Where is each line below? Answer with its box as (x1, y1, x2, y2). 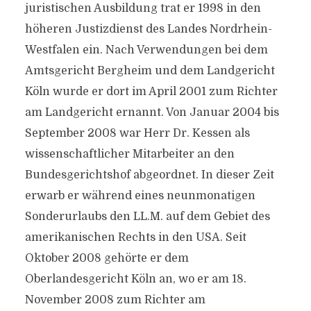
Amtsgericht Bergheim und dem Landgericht (24, 65, 275, 77)
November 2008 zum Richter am (24, 294, 205, 306)
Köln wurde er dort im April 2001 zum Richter (24, 85, 278, 98)
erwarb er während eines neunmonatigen (24, 190, 255, 202)
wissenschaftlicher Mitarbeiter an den (24, 148, 235, 160)
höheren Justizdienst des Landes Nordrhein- (24, 23, 272, 35)
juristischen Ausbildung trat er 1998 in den (24, 2, 261, 15)
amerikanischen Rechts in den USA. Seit (24, 231, 246, 244)
